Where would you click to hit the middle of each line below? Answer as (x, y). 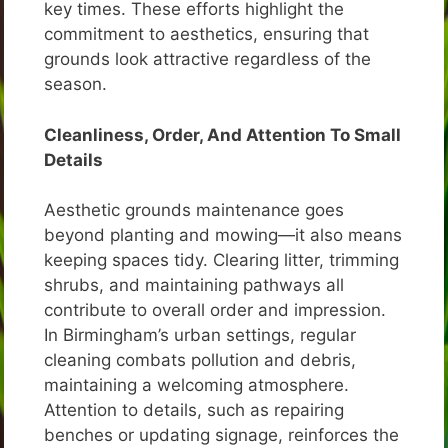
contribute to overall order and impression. (215, 310)
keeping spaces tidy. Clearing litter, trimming (221, 260)
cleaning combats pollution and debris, (200, 360)
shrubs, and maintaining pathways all (194, 285)
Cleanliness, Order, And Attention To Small (222, 134)
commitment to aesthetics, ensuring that (206, 34)
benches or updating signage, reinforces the (221, 435)
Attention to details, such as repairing (194, 410)
